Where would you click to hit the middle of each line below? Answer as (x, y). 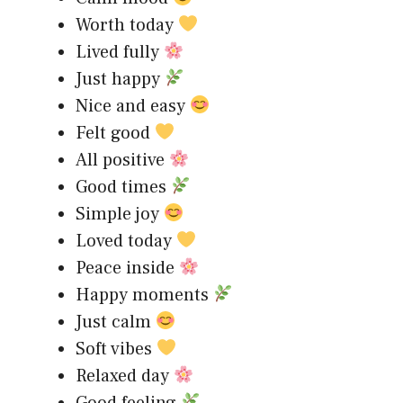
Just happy (120, 79)
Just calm (116, 322)
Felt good (115, 133)
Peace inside (127, 268)
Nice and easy (133, 106)
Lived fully (120, 52)
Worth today (127, 25)
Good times (123, 187)
